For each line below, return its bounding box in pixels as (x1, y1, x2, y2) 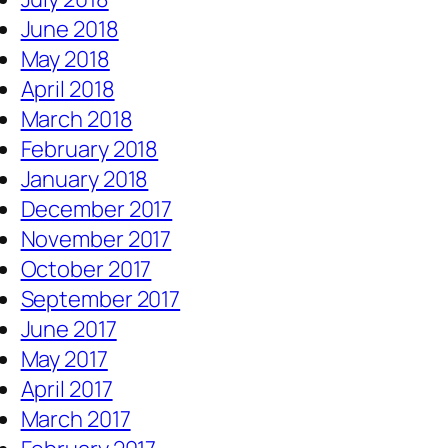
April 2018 (20, 74, 115, 105)
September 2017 (20, 284, 181, 315)
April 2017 (20, 374, 113, 405)
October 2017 (20, 254, 152, 285)
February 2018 (20, 134, 159, 165)
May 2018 (20, 44, 110, 75)
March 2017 (20, 404, 131, 435)
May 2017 (20, 344, 108, 375)
